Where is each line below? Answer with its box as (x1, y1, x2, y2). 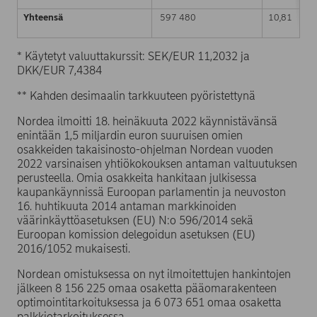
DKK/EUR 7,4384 (17, 64, 102, 77)
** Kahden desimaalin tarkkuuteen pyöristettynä (17, 89, 255, 103)
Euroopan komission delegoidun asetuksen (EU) (17, 228, 255, 241)
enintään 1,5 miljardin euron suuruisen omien (17, 129, 243, 142)
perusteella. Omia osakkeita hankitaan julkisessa (17, 171, 257, 185)
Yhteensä (23, 12, 63, 23)
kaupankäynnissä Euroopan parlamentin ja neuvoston (17, 185, 286, 199)
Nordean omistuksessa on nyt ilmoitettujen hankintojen (17, 267, 291, 281)
